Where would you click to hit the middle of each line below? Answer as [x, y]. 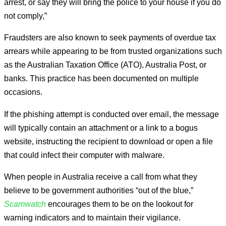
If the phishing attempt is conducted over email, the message [111, 114]
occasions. [23, 92]
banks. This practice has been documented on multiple [101, 78]
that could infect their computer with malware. [84, 155]
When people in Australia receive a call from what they [101, 177]
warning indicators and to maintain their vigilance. [92, 218]
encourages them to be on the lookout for [121, 204]
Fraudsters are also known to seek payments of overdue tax [110, 38]
